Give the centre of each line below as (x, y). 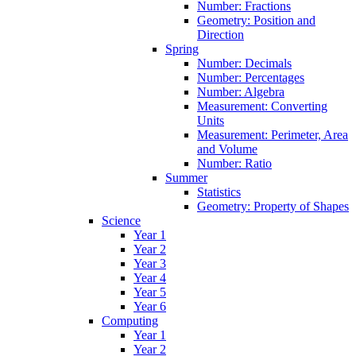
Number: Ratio (234, 163)
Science (121, 220)
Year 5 (150, 292)
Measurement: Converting (262, 106)
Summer (186, 177)
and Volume (227, 149)
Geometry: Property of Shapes (273, 206)
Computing (130, 320)
